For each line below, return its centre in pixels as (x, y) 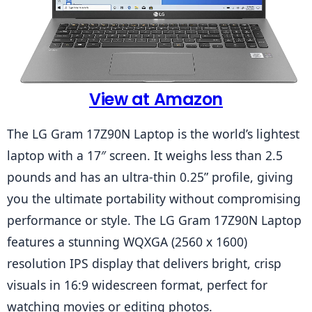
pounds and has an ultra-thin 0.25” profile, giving (150, 177)
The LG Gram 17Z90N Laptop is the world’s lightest (153, 134)
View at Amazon (156, 100)
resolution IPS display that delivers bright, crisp (144, 264)
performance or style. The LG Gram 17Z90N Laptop (154, 220)
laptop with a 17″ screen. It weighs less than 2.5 (145, 156)
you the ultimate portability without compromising (154, 199)
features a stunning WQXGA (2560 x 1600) (127, 242)
